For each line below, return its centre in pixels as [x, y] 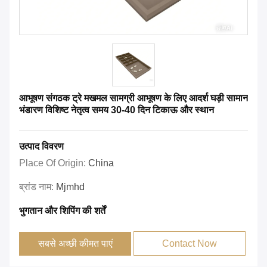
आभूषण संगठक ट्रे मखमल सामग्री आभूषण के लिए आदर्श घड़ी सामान [133, 98]
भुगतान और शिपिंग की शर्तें [62, 211]
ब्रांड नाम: [38, 187]
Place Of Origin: [54, 163]
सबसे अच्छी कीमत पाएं [75, 244]
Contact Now [190, 244]
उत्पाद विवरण [41, 147]
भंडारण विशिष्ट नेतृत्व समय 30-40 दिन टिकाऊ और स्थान [117, 110]
